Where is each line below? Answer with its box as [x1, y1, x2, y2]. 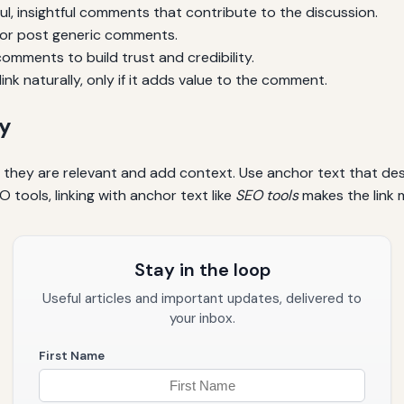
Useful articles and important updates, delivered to [42, 289, 362, 308]
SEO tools [235, 186, 298, 206]
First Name [39, 348, 105, 364]
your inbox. [169, 309, 235, 328]
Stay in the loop [133, 258, 271, 282]
